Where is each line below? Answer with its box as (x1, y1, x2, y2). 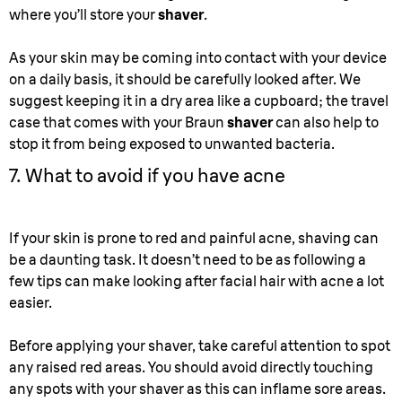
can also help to (273, 113, 379, 131)
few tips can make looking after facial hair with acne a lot (9, 272, 384, 290)
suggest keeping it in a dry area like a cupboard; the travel (9, 92, 389, 109)
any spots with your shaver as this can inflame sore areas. (9, 380, 386, 398)
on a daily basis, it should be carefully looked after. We (9, 70, 361, 88)
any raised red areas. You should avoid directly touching (9, 358, 373, 376)
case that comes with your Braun (9, 113, 227, 131)
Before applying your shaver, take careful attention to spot (9, 336, 390, 354)
